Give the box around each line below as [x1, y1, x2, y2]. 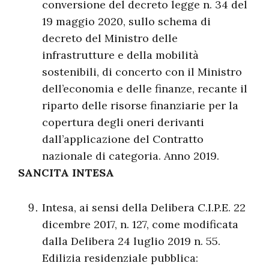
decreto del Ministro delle [42, 31, 178, 45]
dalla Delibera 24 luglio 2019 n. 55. [42, 234, 220, 248]
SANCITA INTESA [18, 166, 114, 180]
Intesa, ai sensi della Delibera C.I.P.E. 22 [42, 201, 246, 214]
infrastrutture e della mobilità [42, 48, 199, 62]
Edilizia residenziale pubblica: [42, 251, 198, 265]
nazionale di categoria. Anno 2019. [42, 149, 219, 163]
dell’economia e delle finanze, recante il [42, 82, 247, 95]
